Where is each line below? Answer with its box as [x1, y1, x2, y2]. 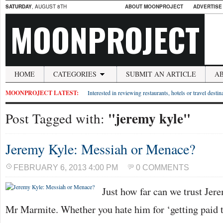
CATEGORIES [53, 69, 97, 79]
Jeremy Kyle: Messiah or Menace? [5, 139, 195, 158]
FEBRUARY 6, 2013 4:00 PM [13, 163, 118, 172]
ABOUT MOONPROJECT [125, 3, 183, 10]
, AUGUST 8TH [32, 3, 67, 10]
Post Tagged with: [5, 109, 108, 127]
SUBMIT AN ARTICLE [126, 69, 196, 79]
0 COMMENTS [136, 163, 189, 172]
